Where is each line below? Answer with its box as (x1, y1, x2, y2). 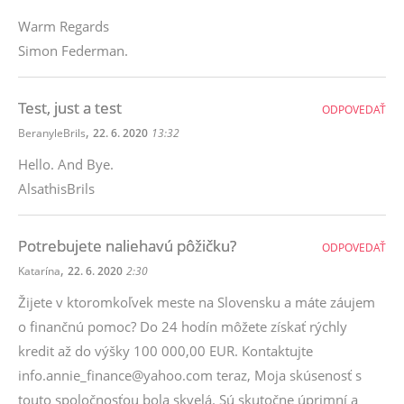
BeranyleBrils (18, 125, 86, 141)
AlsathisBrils (18, 179, 95, 197)
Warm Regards (18, 17, 109, 35)
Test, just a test (18, 97, 122, 118)
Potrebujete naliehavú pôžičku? (18, 235, 236, 256)
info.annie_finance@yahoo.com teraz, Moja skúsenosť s (18, 366, 362, 384)
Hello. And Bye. (18, 155, 114, 173)
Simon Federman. (18, 41, 128, 60)
